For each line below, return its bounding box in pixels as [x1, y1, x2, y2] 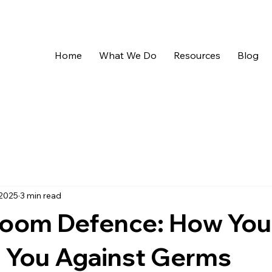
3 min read [20, 190, 61, 202]
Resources [173, 49, 220, 62]
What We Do [98, 49, 157, 62]
